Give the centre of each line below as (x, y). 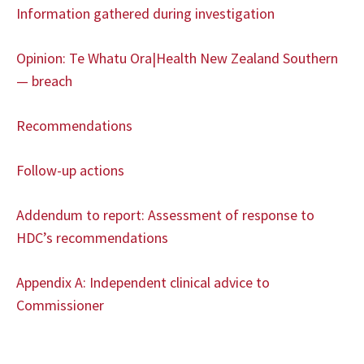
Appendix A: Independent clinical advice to (143, 282)
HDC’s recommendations (92, 238)
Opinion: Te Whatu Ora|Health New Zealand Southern (177, 58)
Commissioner (60, 305)
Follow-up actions (70, 170)
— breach (44, 81)
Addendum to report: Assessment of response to (165, 215)
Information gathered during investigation (145, 13)
